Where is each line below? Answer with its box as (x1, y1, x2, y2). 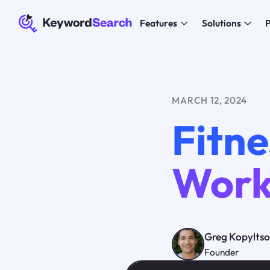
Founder (204, 246, 239, 258)
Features (139, 17, 177, 30)
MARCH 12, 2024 (172, 94, 248, 106)
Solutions (201, 17, 241, 30)
